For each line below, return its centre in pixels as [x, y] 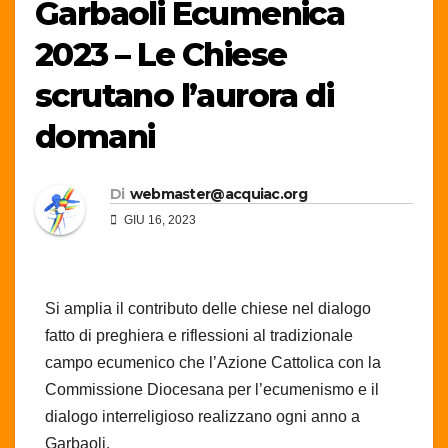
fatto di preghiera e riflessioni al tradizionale [199, 335]
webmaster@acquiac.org [218, 193]
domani [95, 136]
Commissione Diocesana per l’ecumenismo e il [212, 389]
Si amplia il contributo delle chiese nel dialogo [208, 308]
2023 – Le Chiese [161, 54]
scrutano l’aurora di [184, 95]
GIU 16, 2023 [158, 219]
